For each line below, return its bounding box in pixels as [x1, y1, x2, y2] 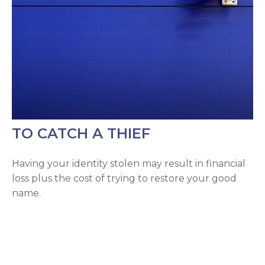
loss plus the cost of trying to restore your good [12, 173, 237, 185]
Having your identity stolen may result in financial [12, 158, 245, 170]
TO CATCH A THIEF [12, 125, 150, 143]
